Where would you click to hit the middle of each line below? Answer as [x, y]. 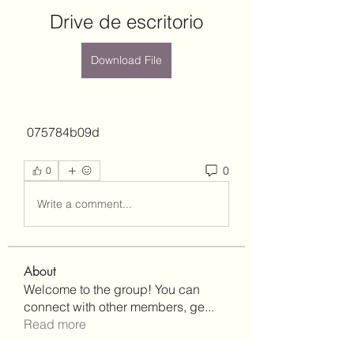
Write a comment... [85, 203]
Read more [55, 324]
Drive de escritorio [126, 22]
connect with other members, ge [114, 307]
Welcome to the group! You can [112, 289]
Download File [126, 60]
